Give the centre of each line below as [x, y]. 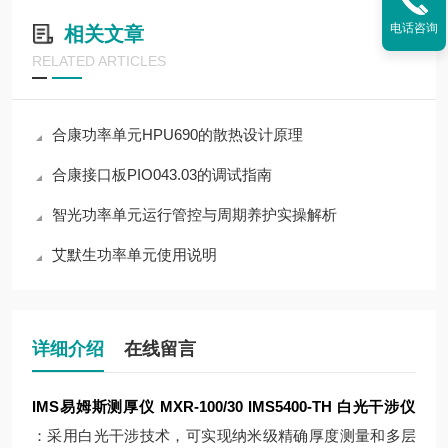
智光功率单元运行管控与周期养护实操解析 [194, 214]
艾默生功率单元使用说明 [134, 254]
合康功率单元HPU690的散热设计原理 [177, 134]
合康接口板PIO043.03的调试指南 [162, 174]
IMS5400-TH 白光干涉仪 [332, 406]
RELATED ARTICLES [99, 61]
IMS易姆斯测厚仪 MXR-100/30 [137, 406]
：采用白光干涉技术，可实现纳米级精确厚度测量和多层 [224, 435]
